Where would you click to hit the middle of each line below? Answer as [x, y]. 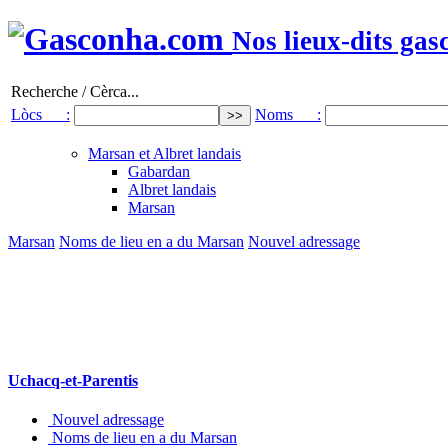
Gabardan [159, 171]
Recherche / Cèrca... [75, 91]
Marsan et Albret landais [164, 153]
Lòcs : [40, 114]
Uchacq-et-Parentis [73, 381]
